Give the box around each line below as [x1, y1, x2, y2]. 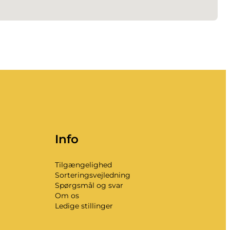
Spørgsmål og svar [55, 181, 124, 190]
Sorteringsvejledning [55, 170, 131, 180]
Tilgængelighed [55, 160, 112, 170]
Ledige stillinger [55, 201, 113, 211]
